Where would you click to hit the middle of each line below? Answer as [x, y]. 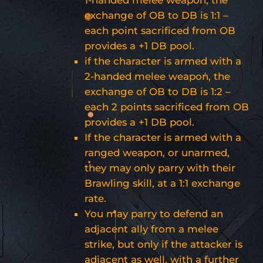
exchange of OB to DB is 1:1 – [156, 15]
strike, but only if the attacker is [163, 244]
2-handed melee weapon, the [157, 76]
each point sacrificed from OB [160, 30]
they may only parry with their [160, 168]
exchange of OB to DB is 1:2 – [157, 91]
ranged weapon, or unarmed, [157, 152]
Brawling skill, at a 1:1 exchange [162, 183]
